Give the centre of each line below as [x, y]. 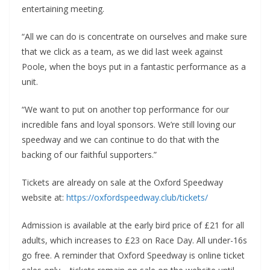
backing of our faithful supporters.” [89, 154]
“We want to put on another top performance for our [125, 109]
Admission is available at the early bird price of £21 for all [133, 225]
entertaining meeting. [63, 8]
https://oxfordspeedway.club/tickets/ [137, 197]
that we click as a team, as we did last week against [122, 51]
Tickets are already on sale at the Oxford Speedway [122, 182]
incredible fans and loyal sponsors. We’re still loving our [129, 124]
